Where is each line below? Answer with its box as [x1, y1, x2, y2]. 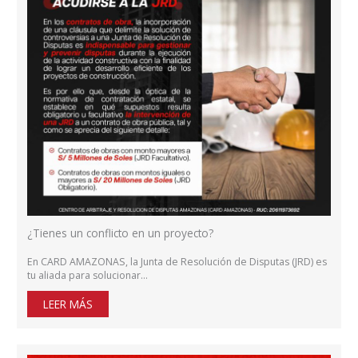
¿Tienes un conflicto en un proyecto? [27, 225, 214, 241]
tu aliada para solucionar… [27, 268, 149, 283]
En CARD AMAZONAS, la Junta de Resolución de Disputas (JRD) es [27, 255, 328, 269]
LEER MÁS [43, 296, 93, 312]
